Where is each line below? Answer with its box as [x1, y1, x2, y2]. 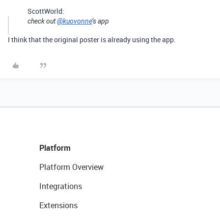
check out [27, 17, 57, 25]
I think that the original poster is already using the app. [8, 35, 176, 44]
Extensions [39, 200, 78, 211]
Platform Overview [39, 162, 104, 172]
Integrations [39, 181, 82, 192]
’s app [92, 17, 109, 25]
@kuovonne [57, 17, 92, 25]
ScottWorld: [27, 6, 64, 16]
